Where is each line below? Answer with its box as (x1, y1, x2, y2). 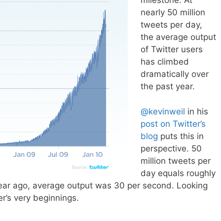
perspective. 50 (140, 143, 202, 153)
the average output (140, 32, 216, 42)
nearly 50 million (140, 7, 205, 18)
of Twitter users (140, 44, 203, 55)
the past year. (140, 81, 195, 92)
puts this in (157, 131, 204, 141)
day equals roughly (140, 168, 216, 178)
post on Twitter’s (140, 118, 206, 129)
